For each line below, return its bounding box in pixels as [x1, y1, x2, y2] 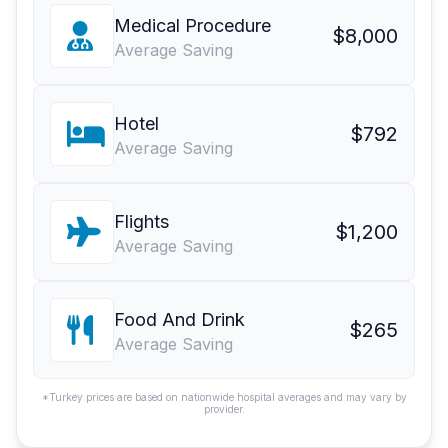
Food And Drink [114, 309, 245, 331]
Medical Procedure [114, 15, 271, 37]
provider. [203, 403, 245, 416]
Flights [114, 211, 169, 233]
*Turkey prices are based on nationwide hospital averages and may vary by [41, 391, 407, 404]
